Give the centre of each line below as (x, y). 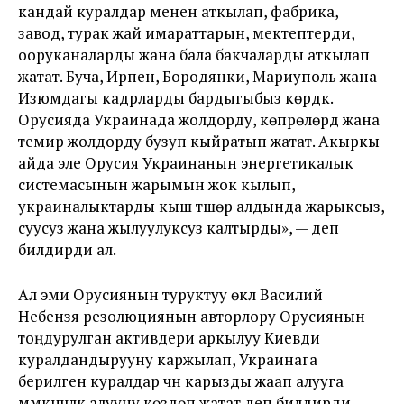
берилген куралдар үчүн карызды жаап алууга (181, 381)
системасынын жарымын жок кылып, (156, 184)
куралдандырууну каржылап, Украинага (168, 359)
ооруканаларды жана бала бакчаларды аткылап (194, 55)
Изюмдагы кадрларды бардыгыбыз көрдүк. (175, 98)
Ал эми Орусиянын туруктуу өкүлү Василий (170, 294)
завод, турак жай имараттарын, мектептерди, (186, 33)
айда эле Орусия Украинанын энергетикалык (186, 163)
